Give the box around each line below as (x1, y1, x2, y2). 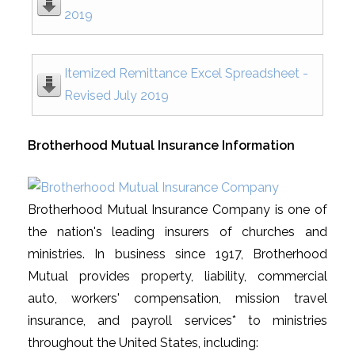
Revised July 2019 (64, 88, 169, 103)
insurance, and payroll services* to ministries (28, 312, 327, 328)
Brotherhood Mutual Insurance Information (28, 138, 295, 153)
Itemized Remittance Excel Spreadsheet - (64, 66, 308, 81)
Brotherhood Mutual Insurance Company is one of (28, 201, 327, 217)
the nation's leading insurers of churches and (28, 223, 327, 239)
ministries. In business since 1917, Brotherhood (28, 246, 327, 261)
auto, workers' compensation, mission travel (28, 290, 327, 306)
